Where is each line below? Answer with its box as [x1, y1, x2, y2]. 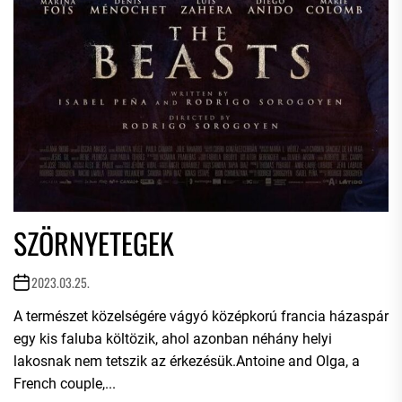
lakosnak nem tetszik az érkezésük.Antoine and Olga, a [13, 353, 360, 371]
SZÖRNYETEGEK [13, 222, 174, 265]
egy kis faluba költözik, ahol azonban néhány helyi [13, 330, 332, 348]
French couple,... [13, 375, 116, 393]
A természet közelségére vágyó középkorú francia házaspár [13, 308, 389, 326]
